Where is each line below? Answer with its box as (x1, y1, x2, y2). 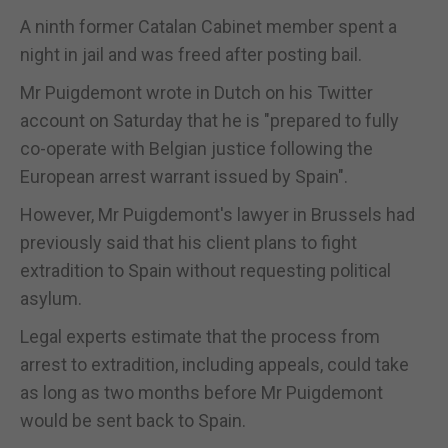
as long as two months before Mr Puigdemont (20, 381, 383, 403)
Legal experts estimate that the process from (20, 325, 380, 347)
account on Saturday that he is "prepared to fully (20, 109, 399, 131)
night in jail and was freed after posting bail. (20, 43, 362, 65)
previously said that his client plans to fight (20, 231, 357, 253)
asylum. (20, 287, 82, 309)
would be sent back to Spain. (20, 409, 246, 431)
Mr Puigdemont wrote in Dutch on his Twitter (20, 81, 373, 103)
